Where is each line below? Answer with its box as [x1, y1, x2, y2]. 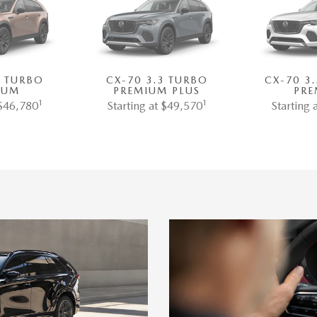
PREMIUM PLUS [113, 85, 200, 97]
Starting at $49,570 [106, 99, 202, 113]
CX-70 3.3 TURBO [105, 74, 208, 86]
